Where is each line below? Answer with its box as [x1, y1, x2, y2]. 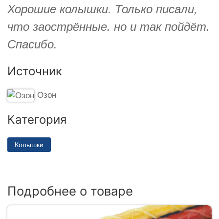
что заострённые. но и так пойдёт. [7, 20, 210, 33]
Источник [7, 64, 62, 78]
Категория [7, 112, 66, 127]
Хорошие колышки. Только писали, [7, 2, 197, 16]
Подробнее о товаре [7, 183, 133, 198]
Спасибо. [7, 37, 57, 51]
